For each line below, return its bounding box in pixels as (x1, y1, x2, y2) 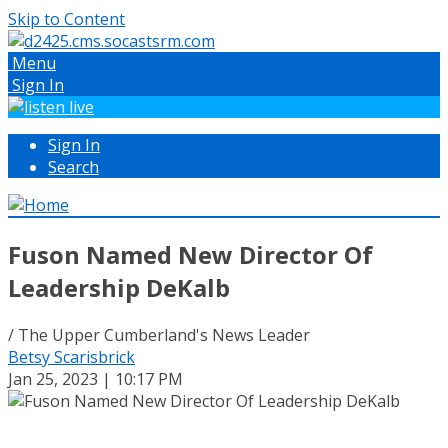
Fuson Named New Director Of (8, 237, 373, 271)
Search (48, 156, 99, 178)
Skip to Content (8, 8, 125, 30)
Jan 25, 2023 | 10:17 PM (8, 367, 183, 390)
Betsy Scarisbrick (8, 345, 135, 368)
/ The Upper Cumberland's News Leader (8, 323, 310, 346)
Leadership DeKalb (8, 270, 230, 304)
